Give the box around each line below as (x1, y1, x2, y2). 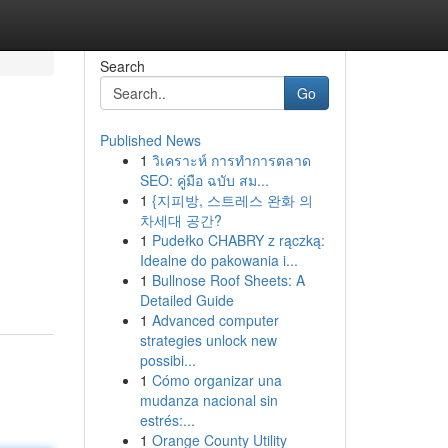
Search (99, 56, 145, 76)
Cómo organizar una (151, 370, 282, 390)
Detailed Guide (139, 290, 234, 310)
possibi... (139, 350, 196, 370)
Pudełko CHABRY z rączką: (151, 230, 325, 250)
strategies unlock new (139, 330, 277, 350)
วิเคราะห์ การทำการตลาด (151, 150, 311, 170)
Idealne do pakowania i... (139, 250, 298, 270)
